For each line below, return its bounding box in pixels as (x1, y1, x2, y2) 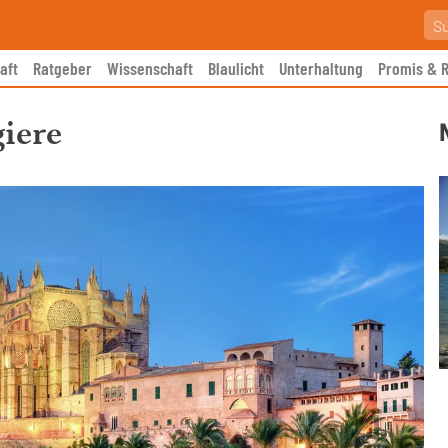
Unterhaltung (279, 57, 363, 79)
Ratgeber (33, 57, 92, 79)
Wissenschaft (107, 57, 193, 79)
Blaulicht (208, 57, 264, 79)
